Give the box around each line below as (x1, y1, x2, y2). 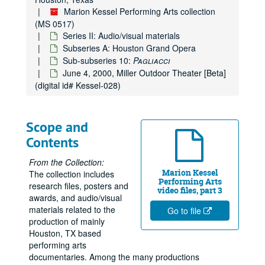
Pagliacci (133, 54, 170, 66)
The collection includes (29, 168, 114, 180)
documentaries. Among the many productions (29, 251, 199, 263)
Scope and (26, 118, 88, 136)
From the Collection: (29, 156, 104, 168)
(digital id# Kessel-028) (35, 79, 121, 91)
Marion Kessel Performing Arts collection (64, 5, 215, 17)
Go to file (167, 205, 203, 216)
